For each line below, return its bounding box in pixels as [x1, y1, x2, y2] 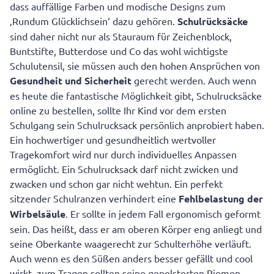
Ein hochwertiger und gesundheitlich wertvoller [10, 133, 216, 146]
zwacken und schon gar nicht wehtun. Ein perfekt [10, 177, 223, 190]
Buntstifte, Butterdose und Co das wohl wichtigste [10, 45, 228, 57]
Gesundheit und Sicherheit [10, 74, 131, 87]
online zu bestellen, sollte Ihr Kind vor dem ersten [10, 104, 226, 117]
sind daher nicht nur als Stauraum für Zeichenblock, [10, 30, 232, 43]
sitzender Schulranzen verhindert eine [10, 192, 179, 205]
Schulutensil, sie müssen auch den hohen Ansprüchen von [10, 59, 260, 72]
